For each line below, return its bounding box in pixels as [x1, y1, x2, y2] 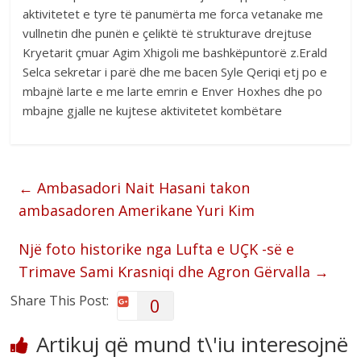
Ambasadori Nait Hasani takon [33, 177, 251, 197]
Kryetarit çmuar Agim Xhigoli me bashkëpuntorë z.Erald [23, 44, 328, 60]
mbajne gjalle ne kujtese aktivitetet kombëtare [23, 102, 283, 118]
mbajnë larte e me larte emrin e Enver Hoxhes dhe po [23, 82, 323, 99]
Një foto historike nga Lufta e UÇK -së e [19, 239, 295, 259]
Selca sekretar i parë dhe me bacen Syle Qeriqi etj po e [23, 63, 328, 80]
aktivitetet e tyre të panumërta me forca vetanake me [23, 5, 324, 22]
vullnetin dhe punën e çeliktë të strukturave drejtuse [23, 24, 313, 41]
